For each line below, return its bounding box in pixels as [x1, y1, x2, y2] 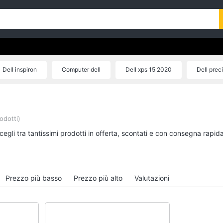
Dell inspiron [2, 66, 37, 73]
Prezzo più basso [5, 174, 62, 182]
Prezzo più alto [74, 174, 122, 182]
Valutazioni [134, 174, 169, 182]
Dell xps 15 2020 [125, 66, 172, 73]
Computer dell [62, 66, 101, 73]
